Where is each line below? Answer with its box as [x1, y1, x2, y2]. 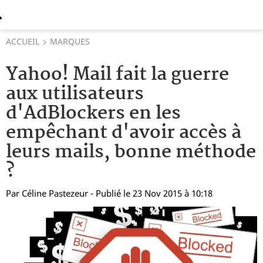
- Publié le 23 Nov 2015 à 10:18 [90, 187, 213, 199]
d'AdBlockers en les [6, 99, 181, 129]
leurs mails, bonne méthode [6, 137, 256, 167]
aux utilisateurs [6, 79, 144, 109]
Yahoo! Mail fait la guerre [6, 60, 229, 90]
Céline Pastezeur [22, 187, 88, 199]
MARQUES [50, 36, 90, 47]
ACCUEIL [6, 36, 39, 47]
